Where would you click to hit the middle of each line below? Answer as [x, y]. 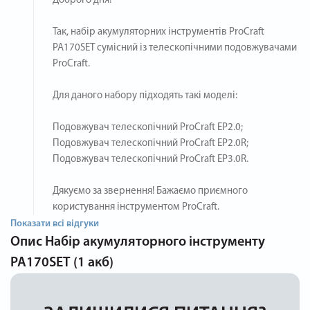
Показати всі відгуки [55, 224]
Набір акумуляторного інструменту [155, 242]
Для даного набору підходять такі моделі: [145, 95]
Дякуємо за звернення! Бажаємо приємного [150, 191]
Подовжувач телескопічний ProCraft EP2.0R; [151, 143]
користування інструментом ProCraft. [136, 207]
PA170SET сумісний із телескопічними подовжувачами [175, 48]
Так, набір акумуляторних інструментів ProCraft [158, 32]
